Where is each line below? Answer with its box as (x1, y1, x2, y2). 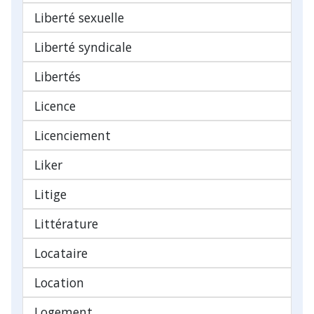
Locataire (34, 244, 88, 261)
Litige (34, 185, 67, 203)
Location (34, 273, 84, 291)
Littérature (34, 214, 98, 232)
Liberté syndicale (34, 38, 132, 55)
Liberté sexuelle (34, 8, 124, 26)
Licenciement (34, 126, 111, 144)
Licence (34, 97, 76, 114)
